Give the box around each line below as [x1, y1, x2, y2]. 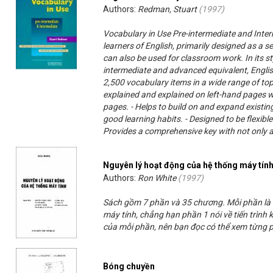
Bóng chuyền [103, 261, 155, 272]
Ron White [138, 173, 177, 183]
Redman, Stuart [138, 4, 197, 15]
